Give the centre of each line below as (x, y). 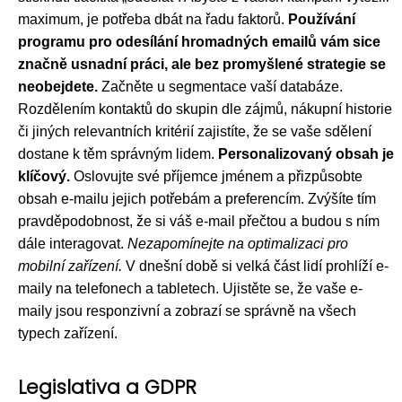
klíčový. (44, 176)
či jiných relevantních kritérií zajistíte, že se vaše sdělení (195, 131)
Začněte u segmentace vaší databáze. (220, 87)
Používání (322, 19)
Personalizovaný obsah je (306, 154)
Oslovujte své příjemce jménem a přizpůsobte (216, 176)
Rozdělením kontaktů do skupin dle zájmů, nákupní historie (205, 109)
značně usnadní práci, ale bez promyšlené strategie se (202, 64)
